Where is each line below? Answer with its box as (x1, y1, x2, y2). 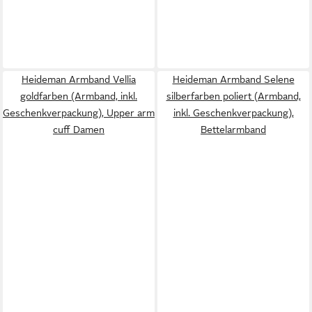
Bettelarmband (201, 123, 266, 135)
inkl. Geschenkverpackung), (173, 107, 294, 118)
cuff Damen (53, 123, 104, 135)
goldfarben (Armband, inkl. (20, 90, 137, 102)
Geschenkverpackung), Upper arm (3, 107, 155, 118)
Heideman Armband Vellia (22, 73, 136, 85)
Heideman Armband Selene (172, 73, 295, 85)
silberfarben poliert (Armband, (166, 90, 301, 102)
